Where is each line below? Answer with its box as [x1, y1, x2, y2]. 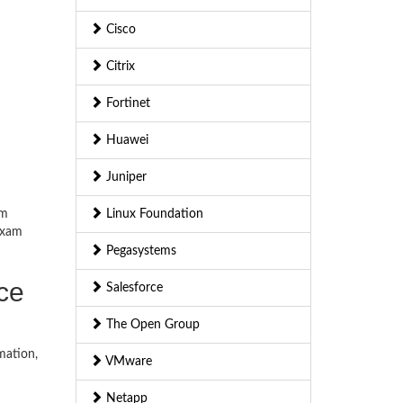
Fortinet [102, 97, 150, 111]
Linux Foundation [102, 208, 203, 221]
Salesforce [102, 282, 163, 295]
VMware [102, 355, 152, 369]
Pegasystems [102, 245, 176, 258]
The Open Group [102, 318, 200, 332]
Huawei [102, 134, 148, 148]
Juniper [102, 171, 147, 184]
